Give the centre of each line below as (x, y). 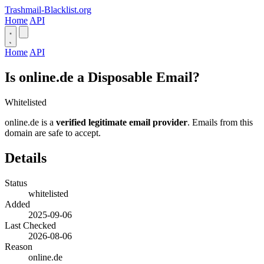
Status (16, 183)
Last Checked (30, 225)
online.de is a (30, 122)
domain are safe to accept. (53, 133)
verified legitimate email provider (122, 122)
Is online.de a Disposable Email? (102, 77)
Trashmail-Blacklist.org (48, 10)
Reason (19, 246)
